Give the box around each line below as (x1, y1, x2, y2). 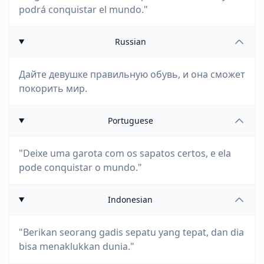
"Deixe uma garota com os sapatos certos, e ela (19, 147, 231, 160)
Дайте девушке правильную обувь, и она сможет (19, 68, 245, 81)
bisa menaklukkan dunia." (19, 240, 134, 253)
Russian (114, 36, 146, 47)
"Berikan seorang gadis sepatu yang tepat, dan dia (19, 226, 244, 239)
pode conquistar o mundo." (19, 161, 142, 174)
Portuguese (107, 115, 153, 126)
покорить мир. (19, 82, 87, 95)
